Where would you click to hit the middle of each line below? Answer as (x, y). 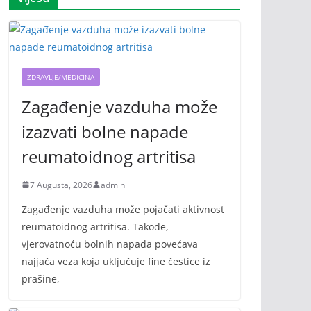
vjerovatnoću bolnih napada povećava (110, 244)
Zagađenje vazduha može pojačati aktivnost (123, 209)
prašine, (40, 278)
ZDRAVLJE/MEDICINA (61, 77)
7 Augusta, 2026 (61, 185)
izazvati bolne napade (105, 131)
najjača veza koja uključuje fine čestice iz (116, 261)
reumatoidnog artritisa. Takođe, (95, 226)
